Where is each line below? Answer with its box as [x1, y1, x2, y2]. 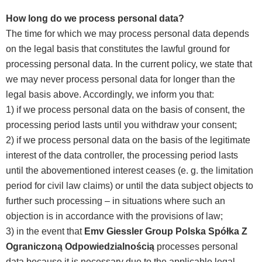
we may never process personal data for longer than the [6, 74, 235, 85]
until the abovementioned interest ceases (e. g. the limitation [6, 166, 253, 176]
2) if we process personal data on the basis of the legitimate [6, 135, 250, 146]
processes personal [154, 242, 238, 252]
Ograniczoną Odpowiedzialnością [6, 242, 154, 252]
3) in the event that [6, 226, 84, 237]
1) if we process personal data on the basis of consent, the [6, 105, 245, 115]
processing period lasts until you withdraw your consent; [6, 120, 237, 130]
